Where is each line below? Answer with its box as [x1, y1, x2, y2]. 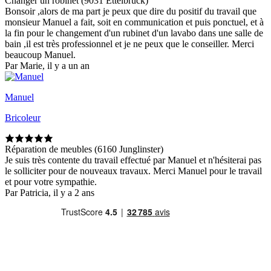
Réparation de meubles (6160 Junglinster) [5, 144, 163, 155]
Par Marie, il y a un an [5, 60, 90, 71]
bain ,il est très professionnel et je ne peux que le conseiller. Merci [5, 39, 254, 50]
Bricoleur [5, 113, 41, 123]
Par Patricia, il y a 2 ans [5, 188, 94, 198]
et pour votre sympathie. [5, 177, 97, 188]
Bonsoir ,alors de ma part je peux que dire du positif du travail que [5, 6, 256, 17]
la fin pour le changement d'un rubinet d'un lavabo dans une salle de [5, 28, 263, 39]
